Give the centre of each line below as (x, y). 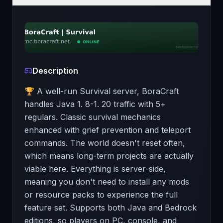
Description (55, 71)
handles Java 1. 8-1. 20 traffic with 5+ (95, 104)
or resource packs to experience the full (101, 195)
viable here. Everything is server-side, (95, 169)
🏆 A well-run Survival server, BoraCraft (102, 91)
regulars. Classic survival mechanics (93, 117)
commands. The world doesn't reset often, (105, 143)
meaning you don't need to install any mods (107, 182)
